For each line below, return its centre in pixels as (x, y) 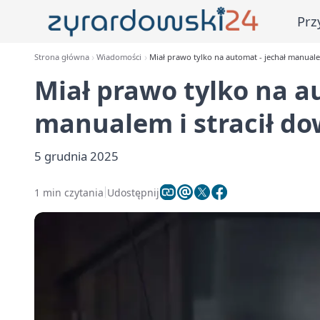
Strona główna (62, 57)
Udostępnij (133, 192)
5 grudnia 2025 (76, 156)
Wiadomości (119, 57)
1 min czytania (69, 192)
